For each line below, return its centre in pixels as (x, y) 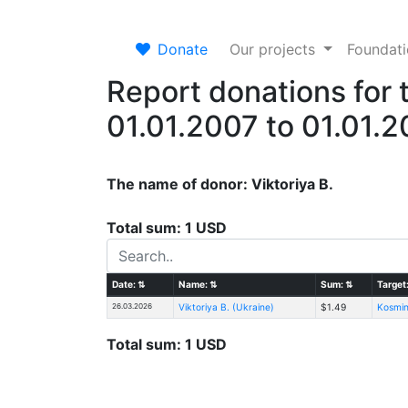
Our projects (275, 49)
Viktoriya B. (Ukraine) (226, 306)
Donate (183, 49)
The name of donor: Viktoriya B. (220, 184)
